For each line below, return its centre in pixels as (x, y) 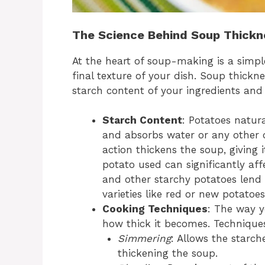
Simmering (144, 239)
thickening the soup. (167, 253)
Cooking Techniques (155, 209)
